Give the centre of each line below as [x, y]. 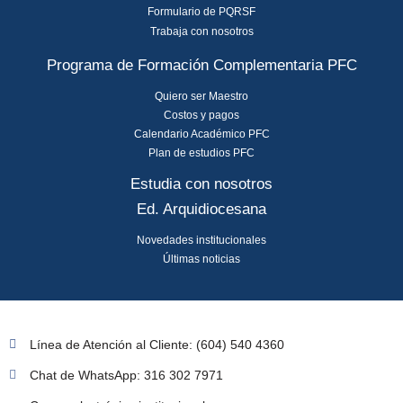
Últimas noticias [201, 260]
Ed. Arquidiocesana [201, 210]
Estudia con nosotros [201, 184]
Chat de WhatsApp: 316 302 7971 [126, 376]
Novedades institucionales [201, 241]
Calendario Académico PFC [201, 134]
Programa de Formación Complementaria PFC [201, 66]
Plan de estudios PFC [201, 153]
